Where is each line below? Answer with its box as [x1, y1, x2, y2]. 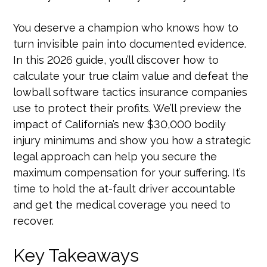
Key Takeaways [13, 245, 139, 266]
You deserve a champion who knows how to [13, 21, 239, 34]
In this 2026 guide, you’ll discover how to [13, 54, 219, 66]
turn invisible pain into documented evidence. [13, 38, 247, 50]
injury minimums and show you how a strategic [13, 134, 252, 147]
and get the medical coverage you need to [13, 198, 231, 211]
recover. [13, 215, 54, 227]
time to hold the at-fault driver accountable [13, 182, 236, 195]
